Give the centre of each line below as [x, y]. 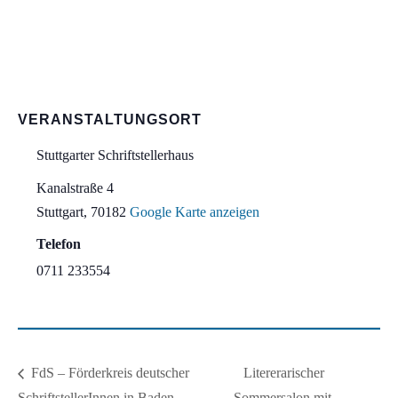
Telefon [59, 244]
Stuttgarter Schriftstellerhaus [115, 155]
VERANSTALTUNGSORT [110, 120]
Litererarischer [284, 372]
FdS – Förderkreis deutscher [108, 373]
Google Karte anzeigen [195, 212]
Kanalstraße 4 [75, 188]
